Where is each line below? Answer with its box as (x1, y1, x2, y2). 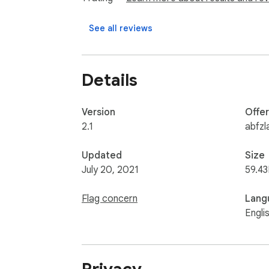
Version (82, 106, 115, 118)
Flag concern (82, 192, 138, 205)
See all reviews (89, 23, 153, 34)
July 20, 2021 (82, 163, 139, 176)
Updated (82, 149, 122, 162)
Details (82, 69, 138, 91)
